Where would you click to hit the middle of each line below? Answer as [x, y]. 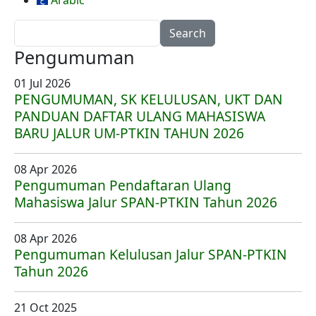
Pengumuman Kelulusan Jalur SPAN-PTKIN [151, 254]
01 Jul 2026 [42, 83]
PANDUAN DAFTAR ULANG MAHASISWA [140, 116]
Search [32, 28]
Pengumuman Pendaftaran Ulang [123, 185]
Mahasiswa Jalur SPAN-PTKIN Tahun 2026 [146, 202]
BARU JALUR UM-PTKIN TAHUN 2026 [129, 133]
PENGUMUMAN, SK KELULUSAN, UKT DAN [148, 99]
